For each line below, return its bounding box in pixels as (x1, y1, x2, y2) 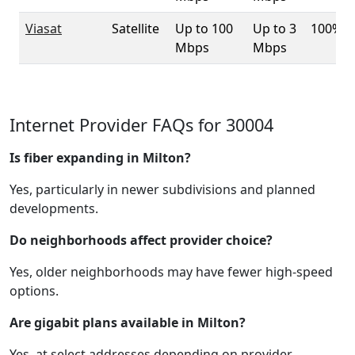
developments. (10, 200, 98, 217)
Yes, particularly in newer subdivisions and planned (10, 181, 315, 198)
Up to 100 (175, 20, 233, 37)
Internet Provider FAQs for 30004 (10, 113, 273, 136)
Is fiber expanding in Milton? (10, 149, 191, 166)
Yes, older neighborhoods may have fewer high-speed (10, 263, 333, 281)
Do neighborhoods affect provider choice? (10, 231, 273, 249)
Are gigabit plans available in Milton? (10, 314, 246, 331)
